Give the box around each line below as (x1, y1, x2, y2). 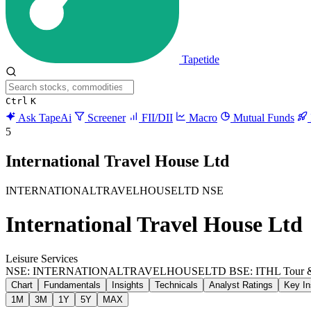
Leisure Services (6, 252, 78, 264)
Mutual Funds (230, 112, 294, 124)
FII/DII (139, 112, 173, 124)
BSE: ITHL (229, 264, 280, 277)
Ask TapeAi (16, 112, 72, 124)
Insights (112, 279, 144, 290)
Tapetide (182, 53, 219, 65)
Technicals (155, 279, 198, 290)
